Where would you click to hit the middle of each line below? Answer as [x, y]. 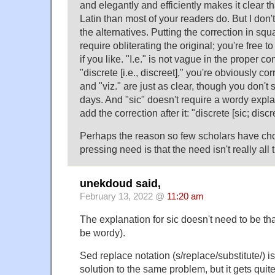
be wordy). [103, 232]
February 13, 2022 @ [123, 196]
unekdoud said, [120, 183]
